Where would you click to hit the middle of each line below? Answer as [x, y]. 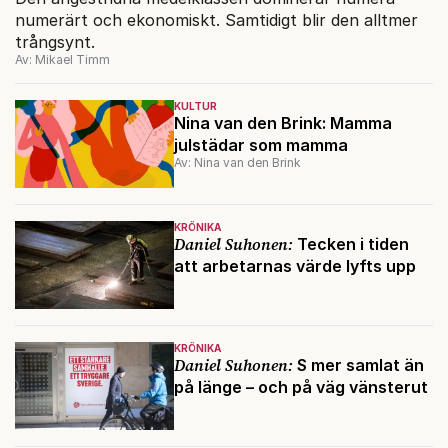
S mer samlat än [358, 364]
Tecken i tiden [350, 243]
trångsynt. [55, 41]
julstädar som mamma [260, 144]
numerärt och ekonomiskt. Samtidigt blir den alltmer [216, 19]
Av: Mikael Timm [62, 59]
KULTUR [195, 105]
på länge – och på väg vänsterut [300, 386]
